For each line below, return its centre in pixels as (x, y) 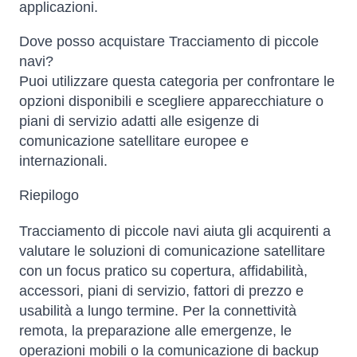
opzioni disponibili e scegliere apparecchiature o (171, 102)
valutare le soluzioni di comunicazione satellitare (172, 251)
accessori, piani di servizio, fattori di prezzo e (161, 291)
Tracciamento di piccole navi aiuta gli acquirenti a (175, 231)
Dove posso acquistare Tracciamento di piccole (169, 42)
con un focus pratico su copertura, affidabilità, (163, 271)
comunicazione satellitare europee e (134, 141)
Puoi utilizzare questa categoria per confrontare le (177, 82)
